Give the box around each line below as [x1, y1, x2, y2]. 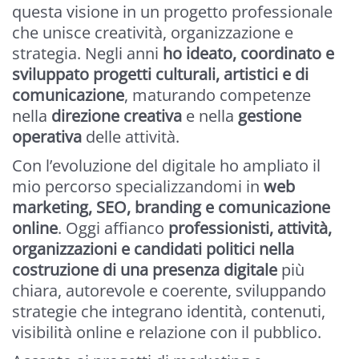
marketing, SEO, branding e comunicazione [12, 196, 330, 219]
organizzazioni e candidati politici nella [12, 238, 294, 260]
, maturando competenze [124, 84, 311, 107]
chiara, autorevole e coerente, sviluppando [12, 280, 326, 302]
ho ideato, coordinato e [163, 42, 334, 65]
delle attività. [82, 126, 179, 148]
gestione [238, 105, 301, 127]
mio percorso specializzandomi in [12, 175, 264, 198]
